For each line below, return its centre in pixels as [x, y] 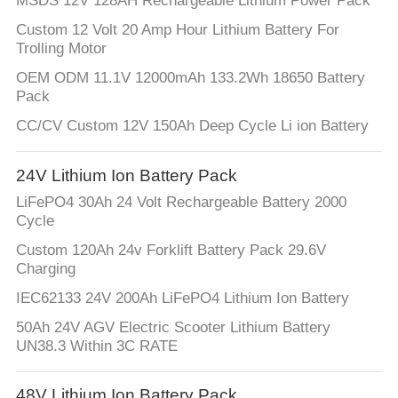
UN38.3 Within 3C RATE [96, 346]
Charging [45, 269]
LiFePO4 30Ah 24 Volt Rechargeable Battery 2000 [181, 203]
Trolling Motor [61, 49]
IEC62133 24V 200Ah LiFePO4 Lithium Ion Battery [182, 298]
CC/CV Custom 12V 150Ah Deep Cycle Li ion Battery [192, 126]
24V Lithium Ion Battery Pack [126, 175]
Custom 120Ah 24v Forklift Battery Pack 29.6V [171, 251]
